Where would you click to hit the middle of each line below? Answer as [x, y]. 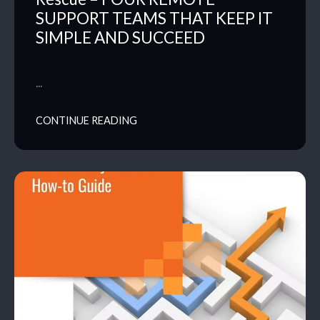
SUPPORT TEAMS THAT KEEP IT [154, 18]
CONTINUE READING [86, 120]
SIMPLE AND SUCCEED [120, 37]
